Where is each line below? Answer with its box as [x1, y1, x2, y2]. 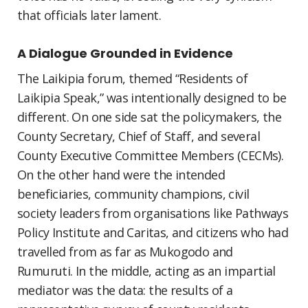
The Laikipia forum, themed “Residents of [17, 70, 247, 87]
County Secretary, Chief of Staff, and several [17, 128, 260, 144]
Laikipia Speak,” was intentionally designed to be [17, 89, 287, 106]
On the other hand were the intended [17, 166, 225, 183]
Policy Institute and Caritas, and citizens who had [17, 224, 288, 241]
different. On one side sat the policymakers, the [17, 109, 282, 125]
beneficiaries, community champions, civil [17, 186, 250, 202]
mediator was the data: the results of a [17, 282, 233, 298]
